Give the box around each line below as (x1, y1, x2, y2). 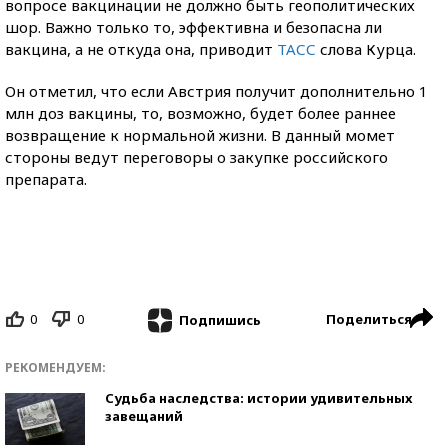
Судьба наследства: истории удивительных (105, 388, 412, 407)
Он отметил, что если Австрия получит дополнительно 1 (5, 81, 428, 101)
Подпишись (178, 310, 261, 329)
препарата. (5, 169, 87, 189)
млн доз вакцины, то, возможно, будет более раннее (5, 103, 396, 123)
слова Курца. (316, 39, 416, 59)
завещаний (105, 406, 183, 425)
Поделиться (326, 310, 412, 328)
